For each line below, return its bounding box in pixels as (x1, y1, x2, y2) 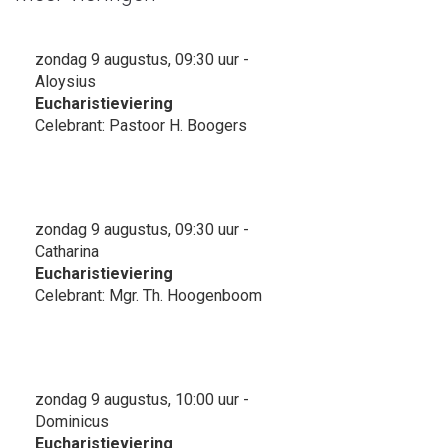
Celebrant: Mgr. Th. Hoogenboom (35, 285, 262, 305)
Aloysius (35, 71, 96, 91)
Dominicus (35, 411, 109, 431)
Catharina (35, 241, 99, 261)
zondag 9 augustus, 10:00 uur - (35, 389, 249, 409)
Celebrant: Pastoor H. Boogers (35, 115, 247, 135)
